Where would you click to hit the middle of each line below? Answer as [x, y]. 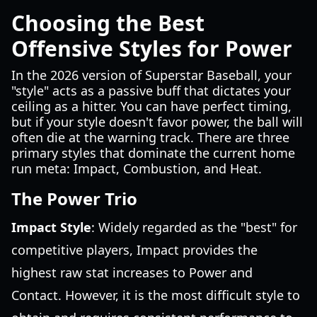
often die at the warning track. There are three [150, 137]
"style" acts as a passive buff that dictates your [151, 91]
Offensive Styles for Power [152, 48]
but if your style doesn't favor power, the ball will [157, 122]
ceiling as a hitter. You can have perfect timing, [151, 106]
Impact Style [51, 227]
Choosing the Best [108, 23]
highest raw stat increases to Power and [132, 272]
